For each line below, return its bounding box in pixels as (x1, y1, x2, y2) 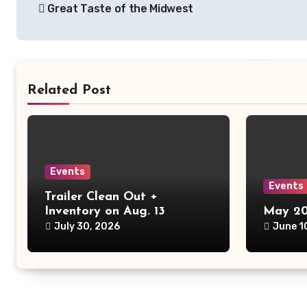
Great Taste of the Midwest (45, 2, 194, 16)
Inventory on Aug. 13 (45, 205, 165, 219)
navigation (16, 6, 126, 29)
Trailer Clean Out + (45, 191, 158, 204)
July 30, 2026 (54, 221, 120, 233)
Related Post (27, 84, 111, 98)
